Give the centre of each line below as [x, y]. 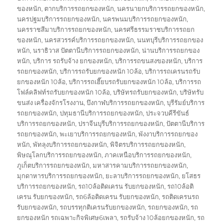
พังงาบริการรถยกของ [168, 134]
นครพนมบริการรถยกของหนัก [145, 19]
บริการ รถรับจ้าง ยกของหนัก [73, 60]
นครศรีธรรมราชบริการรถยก [155, 29]
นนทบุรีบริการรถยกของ [170, 40]
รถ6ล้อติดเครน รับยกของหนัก [117, 196]
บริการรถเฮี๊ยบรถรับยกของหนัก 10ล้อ [121, 81]
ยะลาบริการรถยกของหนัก [142, 175]
